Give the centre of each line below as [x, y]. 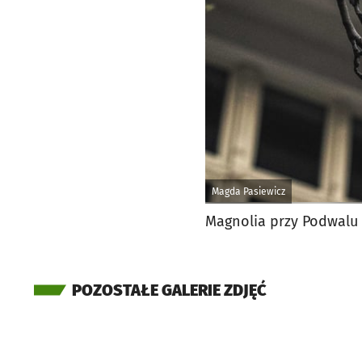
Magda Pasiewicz [248, 192]
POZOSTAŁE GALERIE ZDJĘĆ [169, 290]
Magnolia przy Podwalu [282, 221]
